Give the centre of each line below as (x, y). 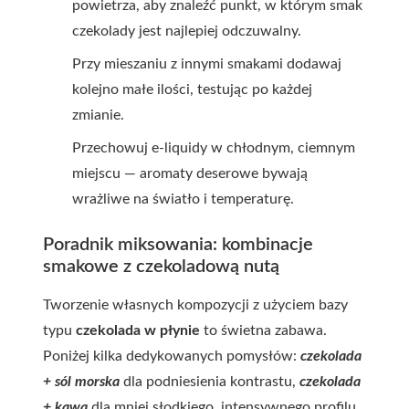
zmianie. (98, 115)
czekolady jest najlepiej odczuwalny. (187, 31)
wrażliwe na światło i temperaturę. (183, 199)
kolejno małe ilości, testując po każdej (192, 89)
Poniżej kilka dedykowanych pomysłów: (172, 356)
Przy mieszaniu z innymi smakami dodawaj (207, 64)
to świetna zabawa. (263, 330)
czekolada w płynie (138, 330)
